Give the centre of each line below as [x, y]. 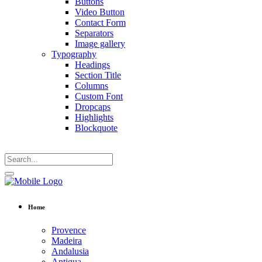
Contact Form [100, 23]
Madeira [67, 240]
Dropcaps [93, 107]
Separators [94, 33]
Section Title [98, 75]
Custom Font [99, 96]
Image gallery [100, 44]
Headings [92, 65]
